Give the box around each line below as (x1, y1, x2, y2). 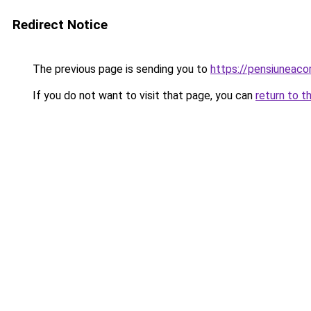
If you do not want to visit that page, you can (30, 89, 255, 102)
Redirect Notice (12, 17, 108, 33)
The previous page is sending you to (30, 62, 210, 76)
